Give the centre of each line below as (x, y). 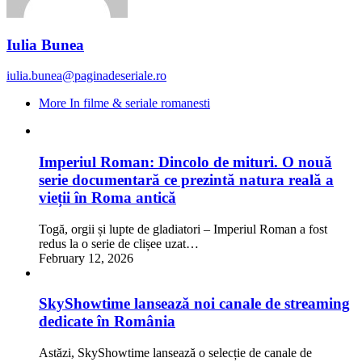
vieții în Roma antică (107, 198)
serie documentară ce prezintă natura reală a (186, 180)
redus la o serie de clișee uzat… (119, 243)
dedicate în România (107, 322)
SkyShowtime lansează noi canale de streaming (194, 304)
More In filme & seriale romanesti (124, 103)
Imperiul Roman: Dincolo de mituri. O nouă (185, 162)
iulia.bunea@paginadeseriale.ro (86, 76)
